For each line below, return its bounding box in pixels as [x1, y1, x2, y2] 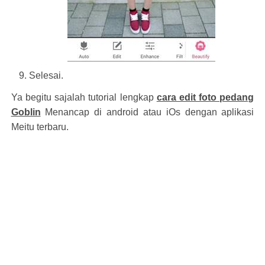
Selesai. [28, 70, 63, 80]
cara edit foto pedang [156, 92, 254, 102]
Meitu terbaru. [11, 122, 69, 132]
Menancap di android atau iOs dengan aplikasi [40, 107, 254, 117]
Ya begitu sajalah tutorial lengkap [11, 92, 157, 102]
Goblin [11, 107, 41, 117]
